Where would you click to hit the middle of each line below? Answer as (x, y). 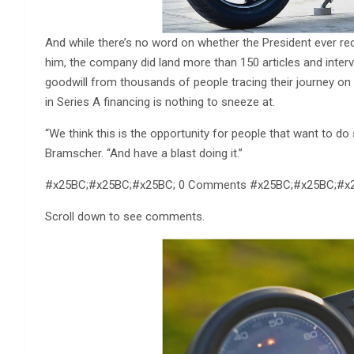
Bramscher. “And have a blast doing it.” (144, 154)
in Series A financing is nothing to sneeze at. (160, 102)
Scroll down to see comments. (125, 217)
